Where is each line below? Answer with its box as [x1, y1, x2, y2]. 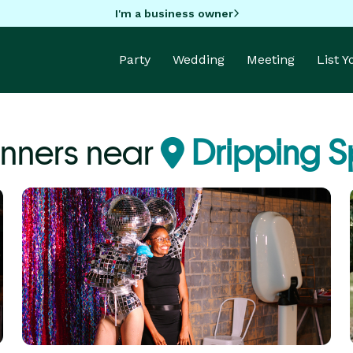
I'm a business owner [114, 6, 233, 20]
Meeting [247, 52, 295, 67]
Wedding [173, 52, 225, 67]
